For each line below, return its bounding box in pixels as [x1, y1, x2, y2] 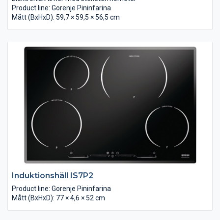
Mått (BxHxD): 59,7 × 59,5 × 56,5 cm [12, 13, 120, 21]
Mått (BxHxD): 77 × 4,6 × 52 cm [12, 193, 105, 202]
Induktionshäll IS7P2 [12, 170, 93, 180]
